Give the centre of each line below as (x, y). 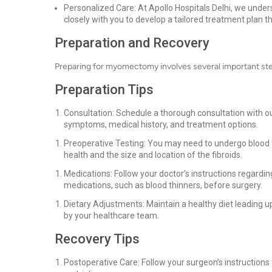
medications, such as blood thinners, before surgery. (163, 185)
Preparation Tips (104, 90)
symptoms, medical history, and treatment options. (161, 124)
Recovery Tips (97, 239)
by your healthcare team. (111, 216)
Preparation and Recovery (132, 43)
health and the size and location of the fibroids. (153, 155)
